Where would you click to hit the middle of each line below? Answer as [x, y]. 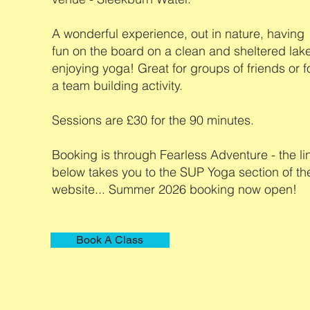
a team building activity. [117, 86]
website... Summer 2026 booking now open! [176, 190]
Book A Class [110, 240]
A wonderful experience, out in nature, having [178, 34]
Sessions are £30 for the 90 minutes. [153, 120]
